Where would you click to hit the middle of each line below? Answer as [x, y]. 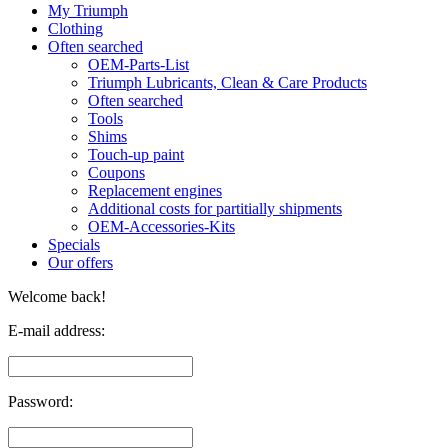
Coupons [116, 173]
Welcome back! [57, 297]
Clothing [75, 29]
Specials [74, 245]
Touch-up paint [136, 155]
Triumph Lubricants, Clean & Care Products [227, 83]
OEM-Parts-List [138, 65]
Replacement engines [155, 191]
